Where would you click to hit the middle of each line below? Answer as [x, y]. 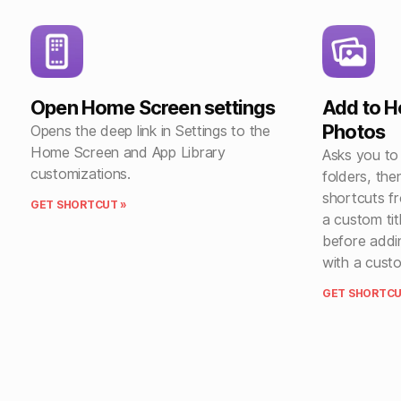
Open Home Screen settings [153, 108]
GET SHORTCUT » [79, 205]
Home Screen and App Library [128, 153]
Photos [354, 132]
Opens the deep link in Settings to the [150, 131]
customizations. [81, 174]
